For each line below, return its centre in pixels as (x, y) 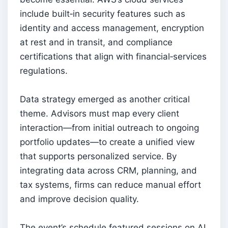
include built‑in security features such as (103, 14)
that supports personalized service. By (98, 156)
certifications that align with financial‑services (113, 57)
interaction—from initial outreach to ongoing (109, 128)
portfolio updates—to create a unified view (107, 142)
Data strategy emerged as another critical (105, 99)
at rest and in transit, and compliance (96, 42)
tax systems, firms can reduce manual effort (110, 185)
